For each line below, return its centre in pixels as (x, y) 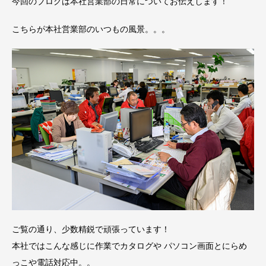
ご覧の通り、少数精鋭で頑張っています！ (91, 229)
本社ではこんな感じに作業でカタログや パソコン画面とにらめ (129, 246)
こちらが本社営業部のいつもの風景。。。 (91, 29)
